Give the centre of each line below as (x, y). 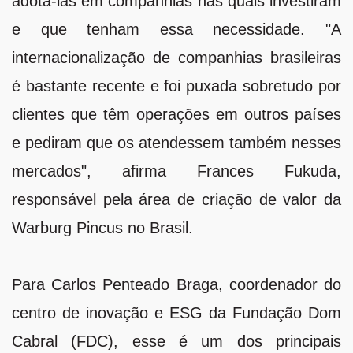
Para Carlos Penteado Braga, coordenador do (176, 284)
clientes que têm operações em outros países (176, 114)
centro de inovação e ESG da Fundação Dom (176, 312)
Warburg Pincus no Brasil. (102, 227)
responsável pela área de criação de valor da (176, 199)
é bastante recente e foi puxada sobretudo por (176, 85)
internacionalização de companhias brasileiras (176, 57)
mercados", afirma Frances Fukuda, (176, 171)
